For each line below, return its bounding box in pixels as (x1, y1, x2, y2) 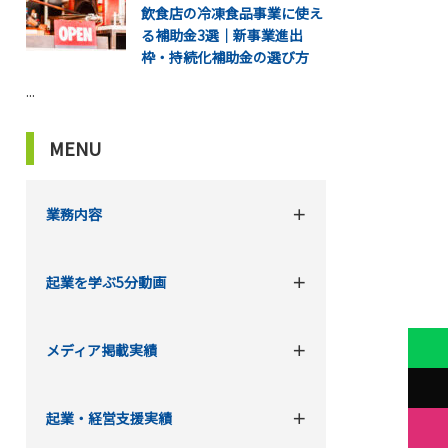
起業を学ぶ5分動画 (46, 272, 166, 292)
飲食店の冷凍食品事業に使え (141, 3, 323, 23)
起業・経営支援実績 (46, 408, 172, 428)
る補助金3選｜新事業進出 (141, 25, 303, 45)
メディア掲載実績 (46, 340, 157, 360)
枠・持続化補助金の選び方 (141, 47, 309, 67)
